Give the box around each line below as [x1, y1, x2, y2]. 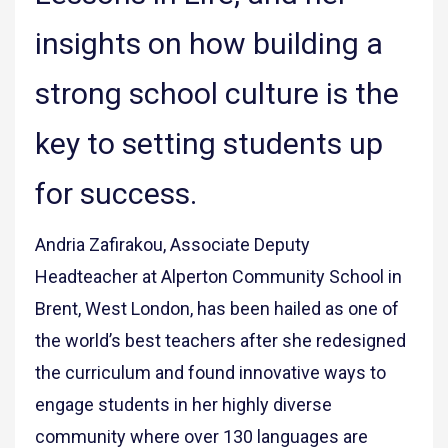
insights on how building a [35, 26, 383, 62]
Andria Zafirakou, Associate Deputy [35, 234, 310, 256]
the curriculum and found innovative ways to [35, 362, 386, 384]
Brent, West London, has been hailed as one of [35, 298, 399, 320]
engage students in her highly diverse [35, 394, 332, 416]
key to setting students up [35, 126, 383, 162]
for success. [35, 176, 204, 212]
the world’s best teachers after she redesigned [35, 330, 406, 352]
